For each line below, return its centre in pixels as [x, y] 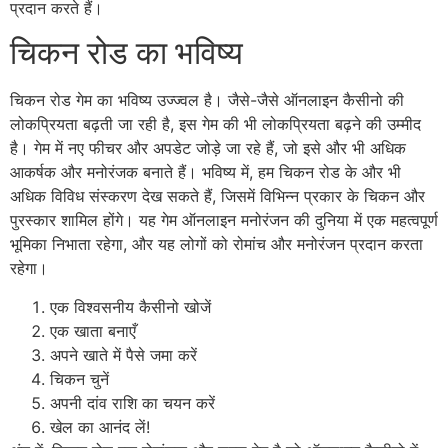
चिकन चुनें [79, 378]
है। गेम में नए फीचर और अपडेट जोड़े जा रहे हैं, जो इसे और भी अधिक [208, 148]
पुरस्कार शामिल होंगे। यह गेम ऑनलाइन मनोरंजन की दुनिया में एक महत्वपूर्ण [224, 220]
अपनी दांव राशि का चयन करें [132, 402]
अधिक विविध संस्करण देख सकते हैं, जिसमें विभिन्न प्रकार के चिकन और [217, 196]
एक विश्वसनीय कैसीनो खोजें [130, 306]
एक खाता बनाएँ [93, 330]
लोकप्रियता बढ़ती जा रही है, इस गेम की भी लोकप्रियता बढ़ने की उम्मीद [215, 124]
